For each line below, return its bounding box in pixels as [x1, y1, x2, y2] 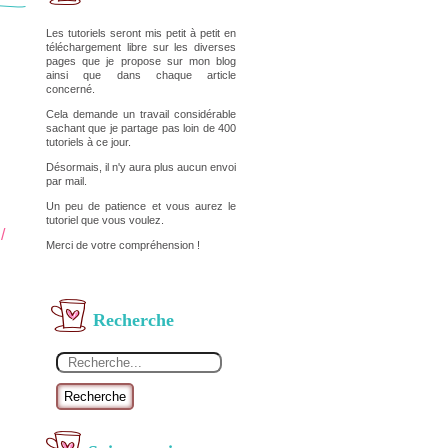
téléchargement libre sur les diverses [46, 41, 236, 53]
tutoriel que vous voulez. [46, 214, 164, 226]
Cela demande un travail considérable [46, 108, 236, 120]
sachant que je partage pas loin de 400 [46, 122, 236, 134]
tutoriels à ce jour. [46, 136, 131, 148]
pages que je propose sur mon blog [46, 55, 236, 67]
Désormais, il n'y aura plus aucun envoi [46, 161, 236, 173]
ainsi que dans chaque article [46, 69, 236, 81]
